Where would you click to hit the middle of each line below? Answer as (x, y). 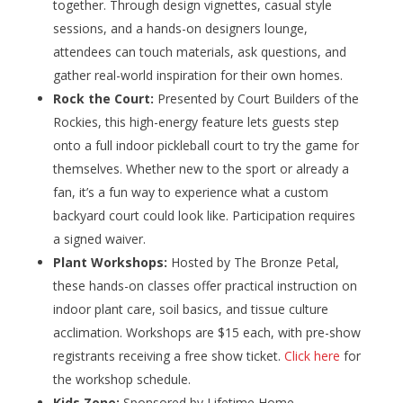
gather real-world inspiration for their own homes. (197, 76)
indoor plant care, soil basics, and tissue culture (190, 309)
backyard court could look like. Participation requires (204, 216)
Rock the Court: (105, 99)
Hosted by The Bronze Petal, (253, 263)
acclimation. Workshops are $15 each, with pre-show (206, 333)
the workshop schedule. (123, 380)
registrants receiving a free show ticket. (168, 356)
